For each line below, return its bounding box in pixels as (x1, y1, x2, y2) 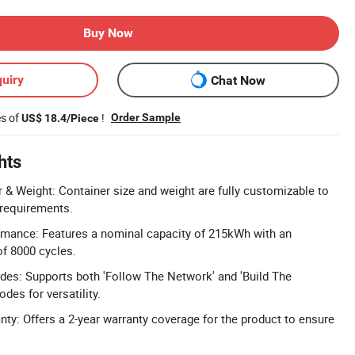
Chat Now (210, 72, 265, 88)
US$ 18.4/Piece (21, 112, 99, 124)
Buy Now (82, 25, 133, 40)
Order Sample (111, 111, 181, 124)
